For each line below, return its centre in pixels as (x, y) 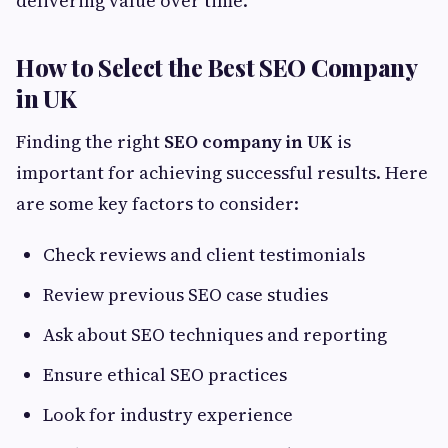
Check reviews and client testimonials (204, 255)
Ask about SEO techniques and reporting (215, 335)
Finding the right (90, 142)
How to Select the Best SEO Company (216, 67)
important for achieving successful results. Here (222, 173)
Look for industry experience (168, 415)
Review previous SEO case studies (185, 295)
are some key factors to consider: (157, 204)
